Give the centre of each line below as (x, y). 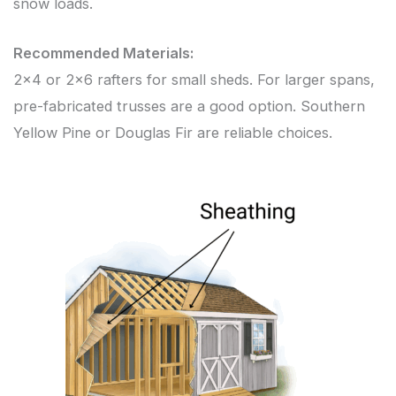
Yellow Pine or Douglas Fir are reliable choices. (173, 133)
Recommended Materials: (103, 53)
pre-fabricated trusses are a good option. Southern (189, 107)
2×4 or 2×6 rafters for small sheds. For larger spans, (194, 80)
